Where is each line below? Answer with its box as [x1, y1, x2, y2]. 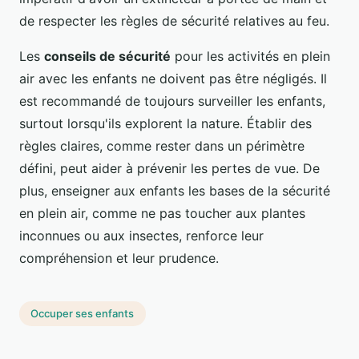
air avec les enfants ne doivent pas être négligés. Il [19, 70, 327, 87]
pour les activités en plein [171, 47, 330, 64]
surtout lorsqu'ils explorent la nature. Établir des [19, 115, 312, 131]
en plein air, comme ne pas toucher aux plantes [19, 204, 305, 221]
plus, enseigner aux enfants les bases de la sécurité [19, 182, 330, 199]
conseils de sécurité [44, 47, 171, 64]
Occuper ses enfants [30, 307, 135, 321]
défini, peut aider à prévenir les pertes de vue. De [19, 159, 320, 176]
